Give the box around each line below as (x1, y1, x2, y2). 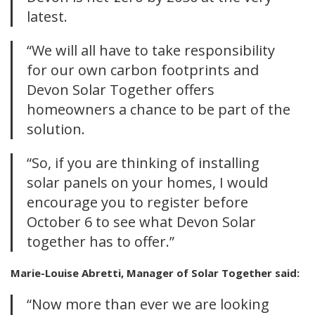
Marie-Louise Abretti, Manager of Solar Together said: (11, 266, 300, 281)
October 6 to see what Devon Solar (27, 212, 256, 232)
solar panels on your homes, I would (27, 173, 268, 193)
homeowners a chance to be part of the (27, 100, 290, 120)
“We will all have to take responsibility (27, 41, 275, 60)
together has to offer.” (27, 232, 174, 252)
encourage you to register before (27, 193, 248, 212)
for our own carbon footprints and (27, 60, 259, 80)
